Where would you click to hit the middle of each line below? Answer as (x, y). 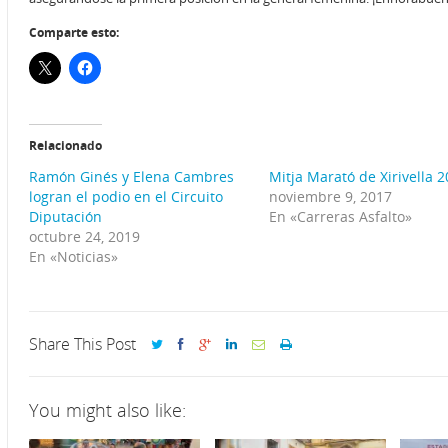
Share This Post (82, 344)
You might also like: (107, 410)
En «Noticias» (73, 257)
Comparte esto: (74, 33)
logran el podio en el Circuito (126, 197)
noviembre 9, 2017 (331, 197)
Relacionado (65, 146)
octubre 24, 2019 (84, 237)
